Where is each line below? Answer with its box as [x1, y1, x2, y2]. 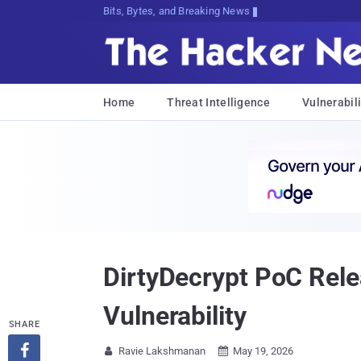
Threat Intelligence [167, 96, 270, 109]
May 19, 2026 [233, 345, 293, 357]
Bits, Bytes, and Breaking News [102, 5, 251, 17]
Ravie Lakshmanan [118, 345, 205, 357]
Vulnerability [103, 301, 247, 331]
